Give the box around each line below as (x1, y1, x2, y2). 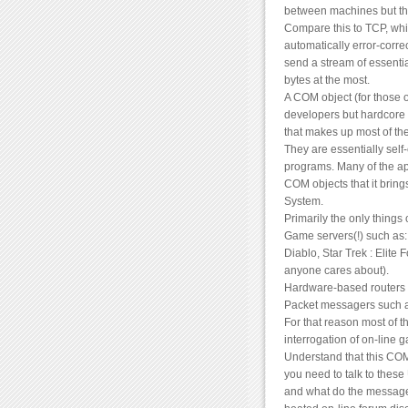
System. (284, 195, 323, 209)
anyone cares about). (284, 264, 389, 278)
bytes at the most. (284, 74, 370, 87)
